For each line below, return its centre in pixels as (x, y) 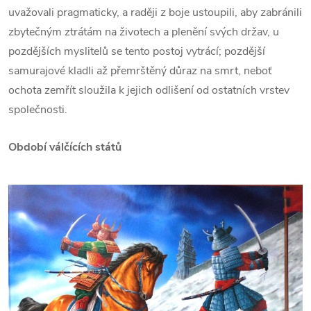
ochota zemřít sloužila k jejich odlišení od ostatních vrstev (149, 91)
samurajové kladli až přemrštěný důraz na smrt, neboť (140, 71)
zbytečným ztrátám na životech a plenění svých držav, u (144, 32)
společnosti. (38, 110)
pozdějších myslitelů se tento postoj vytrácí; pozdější (137, 52)
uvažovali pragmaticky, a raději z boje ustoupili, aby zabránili (155, 13)
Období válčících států (65, 148)
